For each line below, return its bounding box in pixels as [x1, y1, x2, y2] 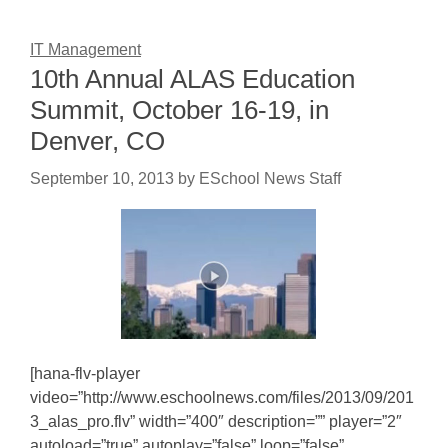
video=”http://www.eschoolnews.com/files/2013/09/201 [30, 389, 414, 406]
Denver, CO [30, 126, 165, 156]
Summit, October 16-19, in [30, 95, 329, 125]
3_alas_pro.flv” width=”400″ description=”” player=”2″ [30, 413, 402, 430]
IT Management [30, 41, 141, 58]
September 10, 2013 [30, 170, 174, 187]
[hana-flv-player [30, 365, 140, 382]
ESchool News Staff [199, 170, 341, 187]
